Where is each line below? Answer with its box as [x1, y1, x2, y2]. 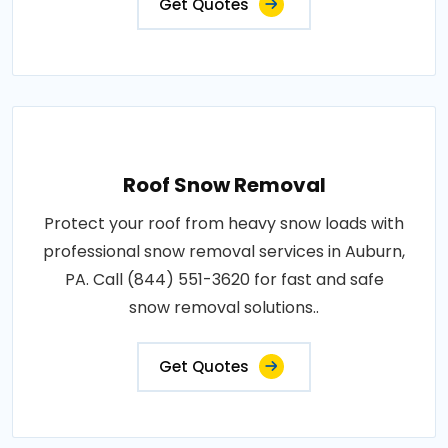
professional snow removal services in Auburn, [43, 240, 405, 263]
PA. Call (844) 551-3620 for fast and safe [64, 268, 384, 291]
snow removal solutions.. [129, 296, 319, 319]
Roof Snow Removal [122, 171, 326, 199]
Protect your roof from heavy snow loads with [44, 212, 404, 235]
